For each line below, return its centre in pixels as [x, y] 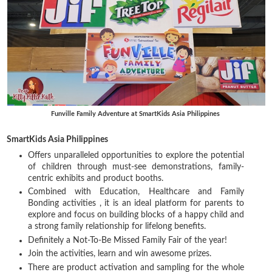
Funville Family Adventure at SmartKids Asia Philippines [136, 114]
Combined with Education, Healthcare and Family [136, 192]
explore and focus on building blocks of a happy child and [136, 215]
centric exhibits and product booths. [96, 178]
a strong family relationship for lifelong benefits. [118, 227]
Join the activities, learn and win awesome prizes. [120, 254]
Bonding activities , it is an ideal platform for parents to [136, 204]
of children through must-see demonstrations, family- [136, 167]
